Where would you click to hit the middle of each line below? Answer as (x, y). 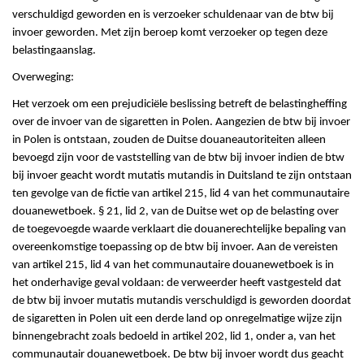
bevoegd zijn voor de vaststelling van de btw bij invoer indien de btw (178, 158)
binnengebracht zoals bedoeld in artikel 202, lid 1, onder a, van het (174, 337)
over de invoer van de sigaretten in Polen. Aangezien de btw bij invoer (181, 123)
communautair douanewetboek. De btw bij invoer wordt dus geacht (178, 355)
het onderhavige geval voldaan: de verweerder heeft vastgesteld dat (177, 284)
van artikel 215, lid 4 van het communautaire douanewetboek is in (173, 266)
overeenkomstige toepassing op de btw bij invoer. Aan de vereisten (175, 248)
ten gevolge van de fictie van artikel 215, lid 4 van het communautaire (181, 194)
